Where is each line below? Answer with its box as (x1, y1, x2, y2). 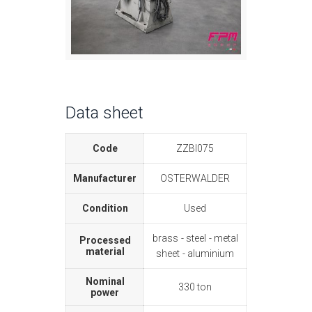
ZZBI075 (176, 143, 214, 155)
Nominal (85, 276, 125, 288)
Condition (81, 203, 128, 214)
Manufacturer (73, 173, 136, 185)
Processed (79, 235, 131, 247)
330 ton (178, 281, 212, 293)
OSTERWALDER (160, 173, 230, 185)
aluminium (187, 248, 234, 260)
